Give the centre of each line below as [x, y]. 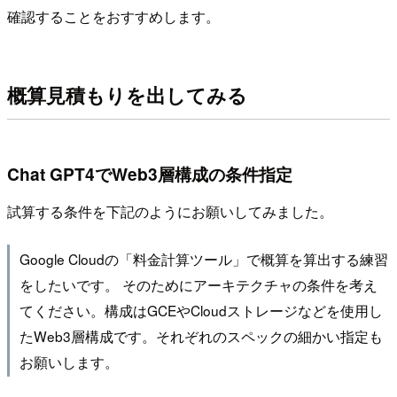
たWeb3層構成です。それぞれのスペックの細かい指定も [201, 336]
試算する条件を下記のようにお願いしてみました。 [170, 212]
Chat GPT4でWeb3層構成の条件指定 [150, 174]
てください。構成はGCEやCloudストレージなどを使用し [201, 311]
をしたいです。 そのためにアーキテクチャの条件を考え [198, 285]
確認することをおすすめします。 [113, 16]
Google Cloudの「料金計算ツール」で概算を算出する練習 [203, 259]
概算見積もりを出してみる [127, 94]
